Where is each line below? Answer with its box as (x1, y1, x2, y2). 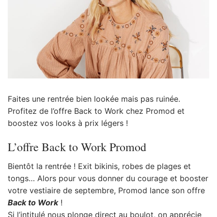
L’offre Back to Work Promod (8, 139, 146, 155)
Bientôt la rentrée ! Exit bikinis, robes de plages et (8, 161, 191, 171)
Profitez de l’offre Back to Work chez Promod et (8, 106, 185, 116)
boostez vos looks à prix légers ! (8, 118, 128, 128)
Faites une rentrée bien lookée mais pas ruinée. (8, 93, 180, 104)
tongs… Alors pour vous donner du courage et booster (8, 173, 208, 184)
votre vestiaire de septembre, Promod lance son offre (8, 186, 205, 196)
